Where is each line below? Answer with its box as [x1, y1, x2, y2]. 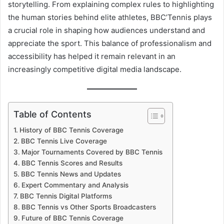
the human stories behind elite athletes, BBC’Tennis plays [8, 12, 212, 22]
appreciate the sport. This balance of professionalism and [8, 38, 211, 48]
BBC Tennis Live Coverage [20, 137, 107, 145]
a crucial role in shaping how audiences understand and [8, 25, 205, 35]
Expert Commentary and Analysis [21, 181, 128, 189]
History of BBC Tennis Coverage [19, 126, 123, 134]
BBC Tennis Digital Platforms [19, 192, 112, 200]
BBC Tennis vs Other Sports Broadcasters [21, 203, 156, 211]
